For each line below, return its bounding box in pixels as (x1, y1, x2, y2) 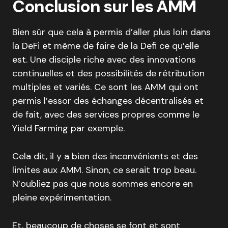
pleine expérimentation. (12, 191, 111, 204)
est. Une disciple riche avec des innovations (12, 53, 196, 66)
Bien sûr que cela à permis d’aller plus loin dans (12, 26, 211, 38)
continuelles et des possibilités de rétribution (12, 67, 205, 79)
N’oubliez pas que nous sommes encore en (12, 178, 193, 190)
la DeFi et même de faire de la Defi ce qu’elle (12, 40, 199, 52)
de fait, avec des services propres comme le (12, 108, 199, 121)
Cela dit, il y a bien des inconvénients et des (12, 150, 198, 162)
